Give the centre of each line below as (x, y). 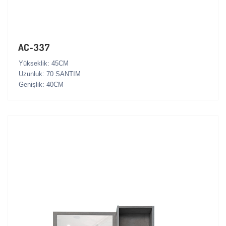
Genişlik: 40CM (41, 85)
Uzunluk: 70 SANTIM (50, 74)
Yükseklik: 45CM (44, 64)
